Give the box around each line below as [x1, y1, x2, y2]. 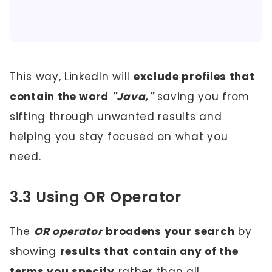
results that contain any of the [59, 244, 239, 259]
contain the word [10, 89, 112, 104]
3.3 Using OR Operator [10, 187, 182, 207]
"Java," [111, 89, 154, 104]
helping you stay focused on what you [10, 129, 228, 144]
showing [10, 244, 60, 259]
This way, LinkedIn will [10, 69, 134, 84]
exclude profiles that [133, 69, 255, 84]
